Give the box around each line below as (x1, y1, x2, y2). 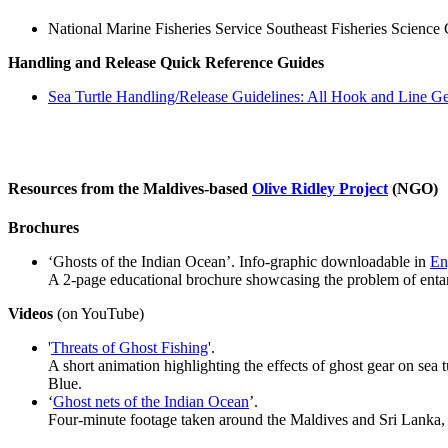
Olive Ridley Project (252, 179, 388, 197)
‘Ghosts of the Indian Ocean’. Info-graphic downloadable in (48, 252, 430, 270)
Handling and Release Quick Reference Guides (8, 54, 324, 72)
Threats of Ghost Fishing (51, 338, 208, 356)
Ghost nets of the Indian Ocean (53, 392, 249, 410)
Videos (8, 304, 53, 322)
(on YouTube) (53, 304, 144, 322)
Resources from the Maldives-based (8, 179, 252, 197)
